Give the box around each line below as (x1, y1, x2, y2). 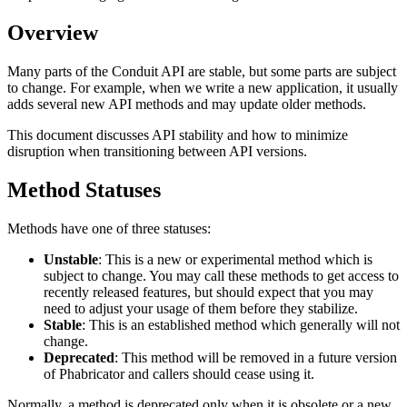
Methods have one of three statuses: (7, 220, 211, 236)
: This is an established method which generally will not (82, 316, 400, 333)
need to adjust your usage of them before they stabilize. (44, 300, 358, 316)
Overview (7, 20, 98, 45)
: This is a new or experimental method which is (98, 251, 372, 267)
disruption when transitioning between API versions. (7, 143, 307, 159)
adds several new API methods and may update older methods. (7, 95, 366, 112)
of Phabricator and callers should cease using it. (44, 365, 314, 382)
